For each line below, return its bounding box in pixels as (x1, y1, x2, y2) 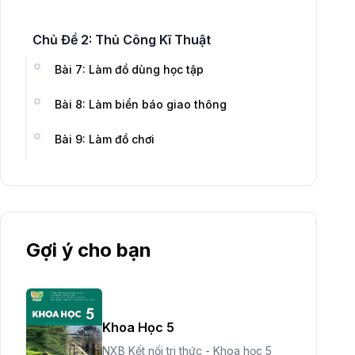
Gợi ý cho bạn (26, 239, 151, 261)
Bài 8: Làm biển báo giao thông (55, 97, 227, 111)
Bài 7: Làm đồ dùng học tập (55, 63, 204, 76)
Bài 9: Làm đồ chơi (55, 132, 155, 146)
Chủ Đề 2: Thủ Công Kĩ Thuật (32, 32, 211, 48)
